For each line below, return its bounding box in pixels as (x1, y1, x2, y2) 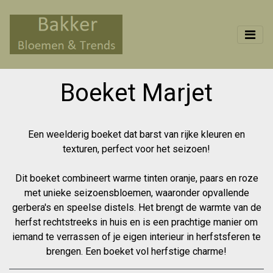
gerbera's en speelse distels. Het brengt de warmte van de (12, 202, 261, 213)
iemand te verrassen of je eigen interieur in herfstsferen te (12, 231, 261, 243)
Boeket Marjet (60, 79, 213, 107)
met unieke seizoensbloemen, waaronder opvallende (24, 187, 249, 199)
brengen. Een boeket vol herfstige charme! (46, 246, 227, 257)
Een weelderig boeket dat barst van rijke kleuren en (28, 129, 245, 140)
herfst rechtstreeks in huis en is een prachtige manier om (15, 216, 258, 228)
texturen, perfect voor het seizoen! (63, 143, 210, 155)
